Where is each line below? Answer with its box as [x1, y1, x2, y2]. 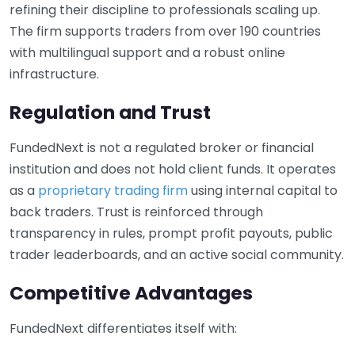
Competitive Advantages [10, 279, 253, 306]
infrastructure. [10, 64, 99, 83]
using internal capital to [188, 181, 338, 200]
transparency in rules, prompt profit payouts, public [10, 223, 333, 242]
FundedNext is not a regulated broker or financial [10, 138, 314, 157]
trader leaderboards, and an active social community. [10, 245, 344, 264]
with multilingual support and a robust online [10, 43, 285, 62]
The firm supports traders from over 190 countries [10, 21, 321, 40]
